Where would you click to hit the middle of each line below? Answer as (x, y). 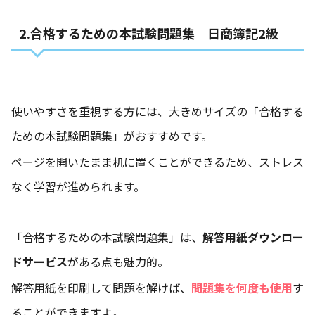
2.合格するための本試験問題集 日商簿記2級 (148, 33)
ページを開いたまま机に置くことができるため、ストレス (157, 162)
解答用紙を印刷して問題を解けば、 (101, 288)
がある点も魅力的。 (118, 262)
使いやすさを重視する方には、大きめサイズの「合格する (157, 111)
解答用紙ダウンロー (253, 237)
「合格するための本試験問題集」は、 (107, 237)
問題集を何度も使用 (242, 288)
